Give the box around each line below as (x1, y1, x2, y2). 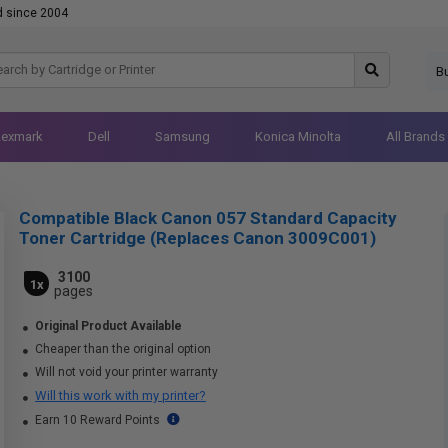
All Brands (385, 129, 445, 144)
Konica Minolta (254, 129, 341, 144)
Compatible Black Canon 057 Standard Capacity (19, 208, 397, 228)
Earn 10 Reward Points (32, 413, 163, 427)
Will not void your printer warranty (32, 365, 218, 379)
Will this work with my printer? (35, 388, 206, 403)
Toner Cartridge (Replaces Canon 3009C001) (19, 228, 376, 248)
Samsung (154, 129, 210, 144)
